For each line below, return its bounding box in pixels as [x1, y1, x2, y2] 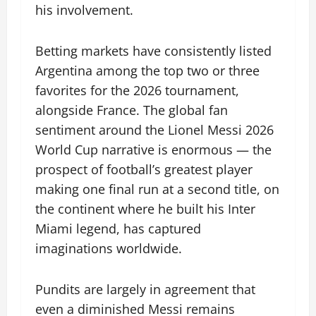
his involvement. [35, 1, 133, 19]
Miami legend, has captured [35, 220, 201, 238]
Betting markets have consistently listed [35, 42, 272, 60]
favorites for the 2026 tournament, [35, 82, 239, 99]
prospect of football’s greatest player [35, 161, 253, 178]
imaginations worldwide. [35, 240, 182, 257]
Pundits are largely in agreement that [35, 281, 255, 298]
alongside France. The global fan [35, 102, 228, 119]
